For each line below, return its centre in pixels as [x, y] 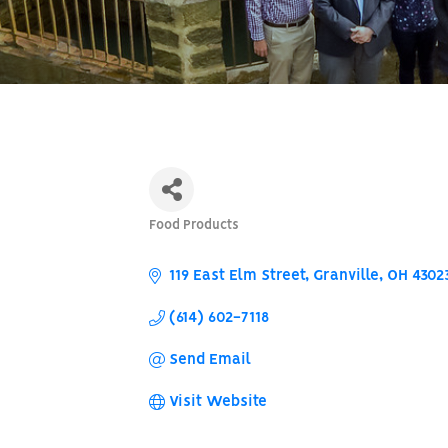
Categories [188, 236]
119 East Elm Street [237, 276]
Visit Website [218, 402]
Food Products [194, 226]
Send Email [210, 360]
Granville [346, 276]
